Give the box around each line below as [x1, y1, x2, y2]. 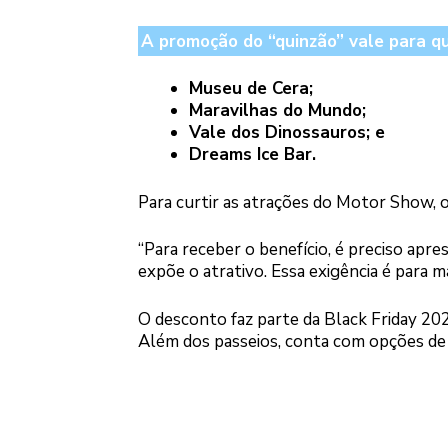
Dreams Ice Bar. [188, 143, 316, 167]
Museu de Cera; [188, 77, 313, 101]
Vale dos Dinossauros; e [188, 121, 385, 145]
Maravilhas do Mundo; [188, 99, 366, 123]
